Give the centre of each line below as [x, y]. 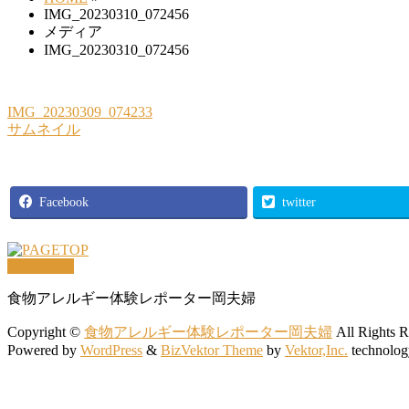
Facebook [64, 202]
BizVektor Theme [212, 351]
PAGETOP [41, 267]
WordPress [111, 351]
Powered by [44, 351]
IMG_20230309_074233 [80, 112]
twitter [299, 202]
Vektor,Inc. [316, 351]
